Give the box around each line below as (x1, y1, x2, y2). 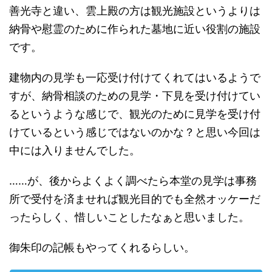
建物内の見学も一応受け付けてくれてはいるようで (9, 71, 260, 84)
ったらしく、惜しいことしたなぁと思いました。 (9, 211, 250, 223)
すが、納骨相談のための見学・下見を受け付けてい (9, 89, 260, 102)
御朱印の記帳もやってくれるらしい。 (9, 241, 195, 254)
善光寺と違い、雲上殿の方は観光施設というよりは (9, 4, 260, 17)
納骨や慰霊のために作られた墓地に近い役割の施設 (9, 22, 260, 35)
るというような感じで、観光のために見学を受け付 (9, 107, 260, 120)
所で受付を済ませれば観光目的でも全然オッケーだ (9, 192, 260, 205)
